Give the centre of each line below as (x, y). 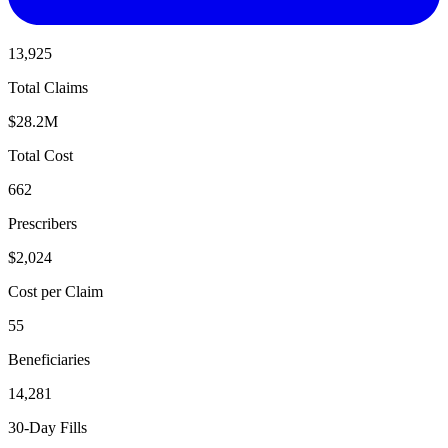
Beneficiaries (49, 359)
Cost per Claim (55, 291)
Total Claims (48, 87)
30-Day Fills (47, 427)
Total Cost (40, 155)
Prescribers (42, 223)
